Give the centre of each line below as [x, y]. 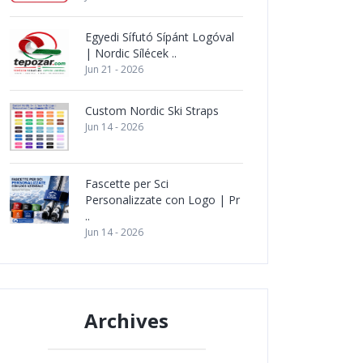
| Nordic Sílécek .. [131, 53]
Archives [126, 320]
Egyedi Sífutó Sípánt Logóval [160, 37]
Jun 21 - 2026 [114, 69]
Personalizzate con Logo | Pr [162, 200]
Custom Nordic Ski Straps [152, 111]
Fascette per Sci [127, 184]
